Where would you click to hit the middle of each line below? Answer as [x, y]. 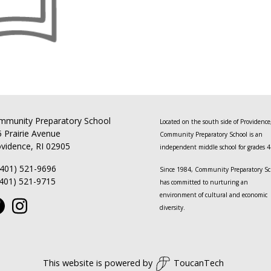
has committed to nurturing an [204, 182]
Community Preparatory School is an [211, 135]
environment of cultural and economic [214, 195]
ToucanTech [198, 263]
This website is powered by [97, 263]
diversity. [172, 208]
